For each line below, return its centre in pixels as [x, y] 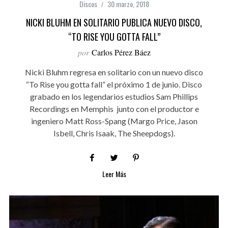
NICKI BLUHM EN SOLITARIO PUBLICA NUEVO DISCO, [114, 23]
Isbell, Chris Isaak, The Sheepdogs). [114, 133]
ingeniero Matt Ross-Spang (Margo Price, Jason [114, 121]
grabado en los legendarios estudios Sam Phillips [114, 97]
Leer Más [114, 174]
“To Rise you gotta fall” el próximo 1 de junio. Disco [114, 84]
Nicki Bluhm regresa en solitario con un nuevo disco [114, 72]
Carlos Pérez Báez [121, 52]
